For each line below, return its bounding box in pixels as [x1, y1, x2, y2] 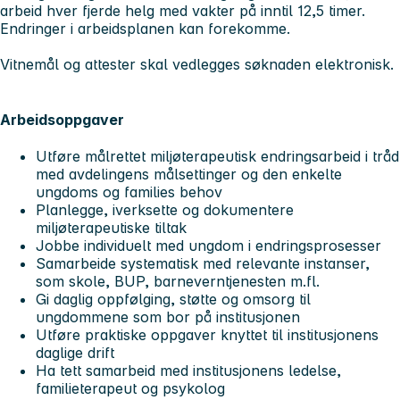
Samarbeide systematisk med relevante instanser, [36, 254, 370, 272]
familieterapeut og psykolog [36, 379, 225, 397]
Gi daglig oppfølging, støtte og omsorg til [36, 289, 311, 308]
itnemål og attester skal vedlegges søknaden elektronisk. [10, 55, 398, 74]
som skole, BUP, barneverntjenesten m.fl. [36, 271, 320, 290]
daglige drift [36, 343, 114, 362]
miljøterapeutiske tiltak [36, 218, 187, 237]
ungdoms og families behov [36, 182, 222, 201]
